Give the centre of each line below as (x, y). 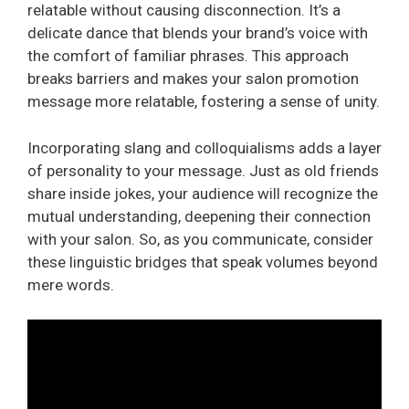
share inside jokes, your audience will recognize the (203, 193)
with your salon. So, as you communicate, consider (200, 239)
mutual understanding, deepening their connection (199, 216)
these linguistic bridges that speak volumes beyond (203, 262)
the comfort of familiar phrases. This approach (188, 56)
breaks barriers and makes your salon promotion (193, 79)
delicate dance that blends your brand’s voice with (198, 33)
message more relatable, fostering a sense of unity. (204, 102)
